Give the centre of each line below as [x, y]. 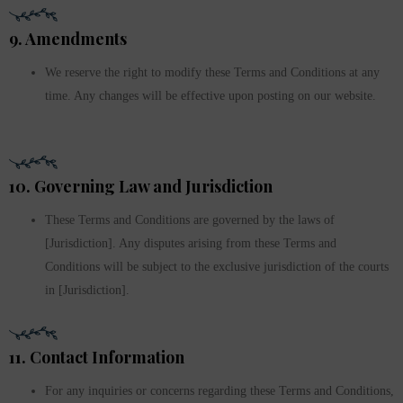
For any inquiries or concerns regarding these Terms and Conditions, [219, 391]
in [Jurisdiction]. [87, 291]
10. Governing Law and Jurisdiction [141, 187]
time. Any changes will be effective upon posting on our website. [210, 96]
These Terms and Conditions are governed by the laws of [190, 220]
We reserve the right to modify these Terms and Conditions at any [212, 73]
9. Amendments [68, 39]
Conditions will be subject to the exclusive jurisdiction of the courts [217, 267]
